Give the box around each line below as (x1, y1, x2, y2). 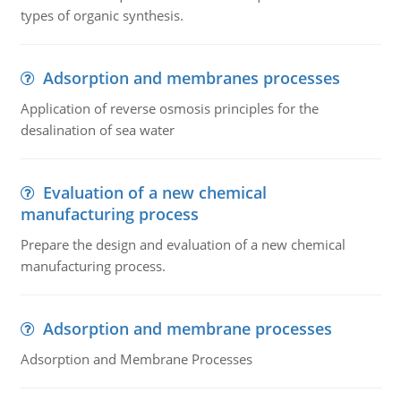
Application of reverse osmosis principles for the (20, 99, 319, 117)
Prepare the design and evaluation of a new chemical (20, 235, 346, 253)
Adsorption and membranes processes (42, 67, 340, 89)
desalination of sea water (20, 121, 175, 139)
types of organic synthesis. (20, 6, 183, 24)
